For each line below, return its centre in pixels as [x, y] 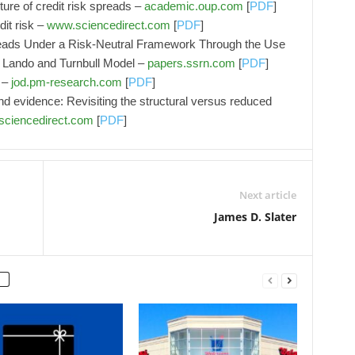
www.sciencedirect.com [108, 25]
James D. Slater [255, 217]
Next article [267, 195]
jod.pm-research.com [66, 82]
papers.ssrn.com [191, 63]
